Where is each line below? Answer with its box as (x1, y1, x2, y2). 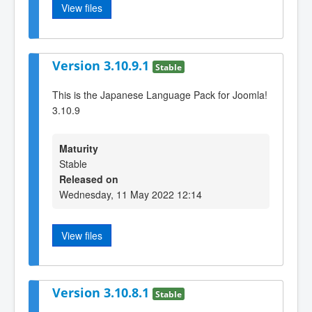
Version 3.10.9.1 (52, 56, 153, 74)
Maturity (59, 141, 98, 155)
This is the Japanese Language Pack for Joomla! (52, 88, 267, 102)
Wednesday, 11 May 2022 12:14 (59, 187, 202, 201)
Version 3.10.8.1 (52, 284, 153, 302)
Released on (59, 171, 118, 186)
